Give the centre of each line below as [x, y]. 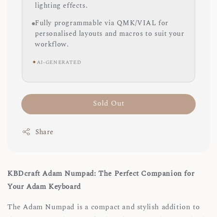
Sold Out [108, 103]
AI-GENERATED [59, 62]
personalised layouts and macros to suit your [110, 34]
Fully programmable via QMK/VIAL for [102, 23]
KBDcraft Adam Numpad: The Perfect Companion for [101, 173]
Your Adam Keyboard [44, 186]
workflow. [52, 44]
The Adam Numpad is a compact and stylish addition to [104, 207]
